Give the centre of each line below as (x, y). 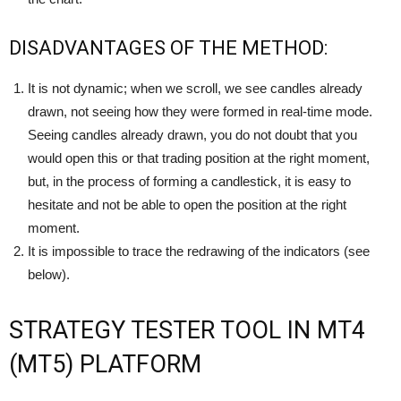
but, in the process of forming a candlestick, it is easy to (189, 181)
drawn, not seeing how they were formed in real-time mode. (200, 111)
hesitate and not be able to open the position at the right (187, 204)
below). (49, 274)
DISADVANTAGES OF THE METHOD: (168, 47)
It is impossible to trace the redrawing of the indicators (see (199, 251)
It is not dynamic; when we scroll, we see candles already (195, 88)
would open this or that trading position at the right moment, (199, 158)
